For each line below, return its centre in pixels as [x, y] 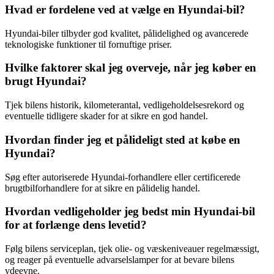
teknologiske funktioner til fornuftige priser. [88, 44]
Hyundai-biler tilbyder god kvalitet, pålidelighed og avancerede [127, 33]
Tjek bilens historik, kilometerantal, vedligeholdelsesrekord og [124, 105]
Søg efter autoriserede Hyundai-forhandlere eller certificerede [123, 177]
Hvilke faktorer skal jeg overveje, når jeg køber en [131, 68]
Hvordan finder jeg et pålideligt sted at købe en [123, 139]
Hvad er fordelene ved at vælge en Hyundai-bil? [125, 9]
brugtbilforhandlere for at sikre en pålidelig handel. [102, 188]
